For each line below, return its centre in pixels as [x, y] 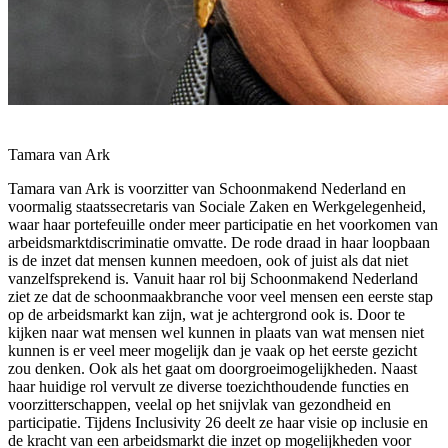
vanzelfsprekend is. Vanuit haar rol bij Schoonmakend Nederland [213, 279]
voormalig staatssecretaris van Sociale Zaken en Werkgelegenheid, [217, 207]
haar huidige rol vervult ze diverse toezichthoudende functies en [208, 387]
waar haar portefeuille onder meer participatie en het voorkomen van [223, 225]
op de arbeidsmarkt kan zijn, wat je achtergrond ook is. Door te [206, 315]
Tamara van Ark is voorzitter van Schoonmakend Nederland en [207, 189]
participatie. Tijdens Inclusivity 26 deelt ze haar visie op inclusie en [218, 423]
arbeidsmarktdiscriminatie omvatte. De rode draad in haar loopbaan [219, 243]
